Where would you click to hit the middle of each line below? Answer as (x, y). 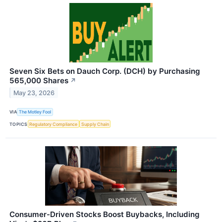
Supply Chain (95, 124)
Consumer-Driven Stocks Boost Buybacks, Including (105, 215)
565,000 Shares (39, 80)
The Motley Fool (35, 112)
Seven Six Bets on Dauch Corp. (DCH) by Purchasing (105, 71)
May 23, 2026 (34, 93)
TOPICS (19, 124)
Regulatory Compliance (54, 124)
